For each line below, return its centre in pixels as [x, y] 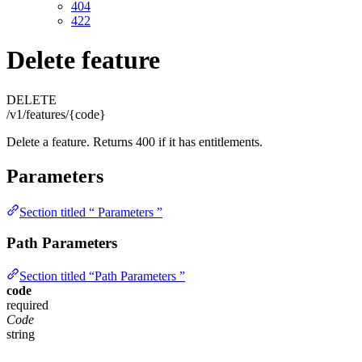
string [21, 334]
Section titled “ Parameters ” [91, 212]
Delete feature [83, 60]
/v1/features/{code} [56, 114]
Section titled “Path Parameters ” [102, 276]
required [27, 305]
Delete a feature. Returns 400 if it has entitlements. [135, 141]
